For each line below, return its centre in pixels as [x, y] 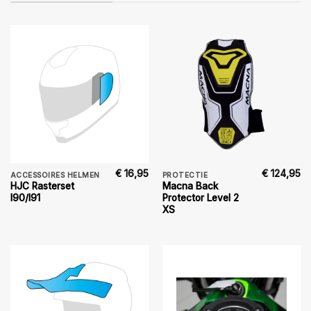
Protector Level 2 [200, 198]
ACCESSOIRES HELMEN [55, 175]
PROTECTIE [185, 175]
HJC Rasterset [42, 186]
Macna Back [190, 186]
